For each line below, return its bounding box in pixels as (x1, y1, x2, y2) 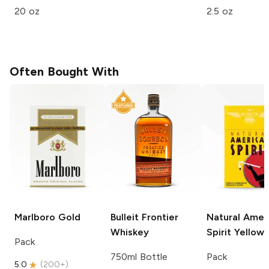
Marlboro (14, 211, 55, 223)
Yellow (231, 226, 264, 238)
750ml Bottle (110, 250, 168, 262)
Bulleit (110, 211, 139, 223)
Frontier (139, 211, 178, 223)
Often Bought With (10, 64, 119, 79)
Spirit (207, 226, 231, 238)
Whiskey (110, 226, 149, 238)
